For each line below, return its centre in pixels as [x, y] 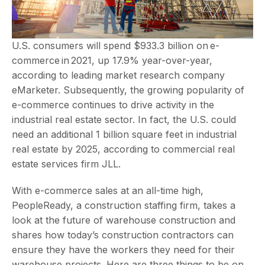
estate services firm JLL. [66, 164]
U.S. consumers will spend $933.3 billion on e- [116, 46]
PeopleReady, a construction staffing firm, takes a [124, 205]
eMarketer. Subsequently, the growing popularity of [128, 90]
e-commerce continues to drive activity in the [113, 105]
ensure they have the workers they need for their [123, 250]
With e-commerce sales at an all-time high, [108, 190]
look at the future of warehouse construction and [124, 220]
